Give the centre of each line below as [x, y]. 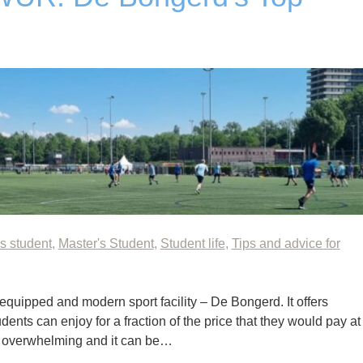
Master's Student [106, 244]
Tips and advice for [286, 244]
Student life [192, 244]
